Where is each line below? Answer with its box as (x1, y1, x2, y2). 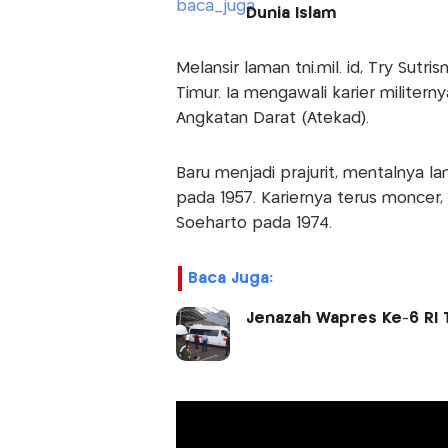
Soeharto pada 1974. (175, 216, 332, 232)
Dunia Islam (245, 6, 336, 22)
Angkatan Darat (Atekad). (175, 111, 374, 127)
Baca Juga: (187, 271, 273, 287)
